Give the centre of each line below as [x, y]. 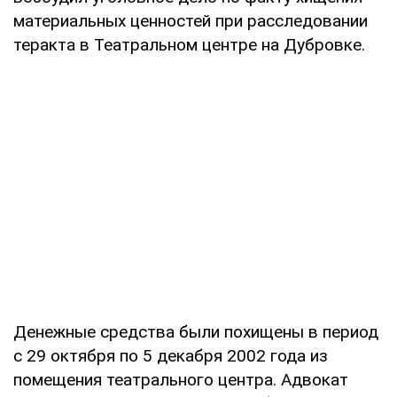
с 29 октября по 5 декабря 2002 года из [171, 355]
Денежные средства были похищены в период [196, 331]
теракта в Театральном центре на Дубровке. [189, 44]
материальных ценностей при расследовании [191, 20]
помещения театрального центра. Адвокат [181, 379]
